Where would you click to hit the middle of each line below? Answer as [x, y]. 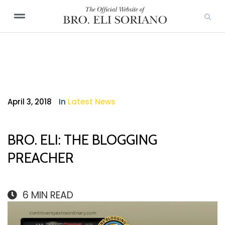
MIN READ [52, 195]
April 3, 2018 [30, 102]
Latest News [92, 102]
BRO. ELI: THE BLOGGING [82, 140]
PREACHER [41, 158]
